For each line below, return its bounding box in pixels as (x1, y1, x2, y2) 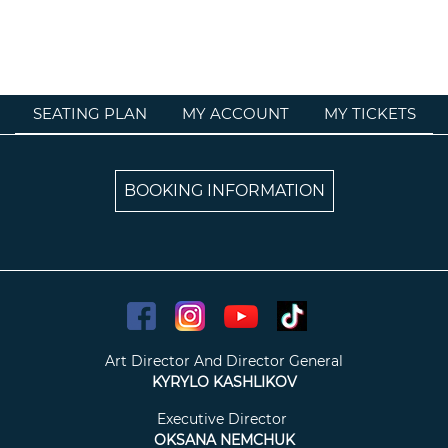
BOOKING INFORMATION (123, 181, 325, 201)
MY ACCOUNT (181, 104, 289, 124)
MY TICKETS (323, 104, 416, 124)
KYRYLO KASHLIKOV (151, 373, 297, 392)
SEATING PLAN (32, 104, 147, 124)
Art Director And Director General (105, 352, 343, 371)
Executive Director (157, 410, 287, 429)
